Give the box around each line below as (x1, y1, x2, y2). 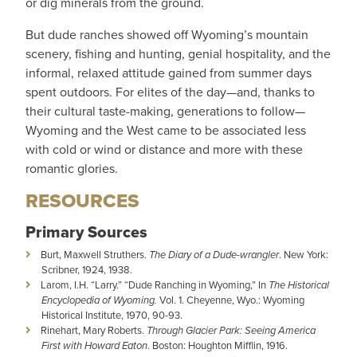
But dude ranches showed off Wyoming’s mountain (25, 25, 308, 44)
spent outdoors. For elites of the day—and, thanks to (25, 83, 315, 101)
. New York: (279, 247, 328, 262)
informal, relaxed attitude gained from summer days (25, 64, 312, 82)
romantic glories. (25, 159, 118, 178)
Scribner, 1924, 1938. (41, 262, 132, 277)
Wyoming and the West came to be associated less (25, 121, 306, 139)
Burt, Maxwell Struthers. (41, 247, 149, 262)
